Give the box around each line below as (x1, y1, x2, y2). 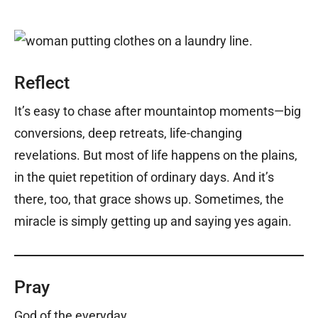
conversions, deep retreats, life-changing (14, 125, 242, 141)
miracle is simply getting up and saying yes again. (14, 213, 292, 229)
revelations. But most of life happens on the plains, (14, 147, 297, 163)
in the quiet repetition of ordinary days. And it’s (14, 169, 274, 185)
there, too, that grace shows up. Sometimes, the (14, 191, 284, 207)
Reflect (14, 72, 70, 93)
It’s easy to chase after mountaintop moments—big (14, 103, 301, 119)
